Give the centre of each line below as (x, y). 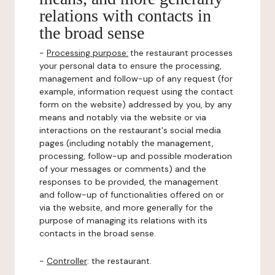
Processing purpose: (87, 53)
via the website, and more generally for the (126, 207)
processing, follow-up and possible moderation (136, 156)
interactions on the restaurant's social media (130, 130)
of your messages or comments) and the (123, 169)
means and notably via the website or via (123, 117)
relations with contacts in (125, 16)
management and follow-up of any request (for (136, 79)
